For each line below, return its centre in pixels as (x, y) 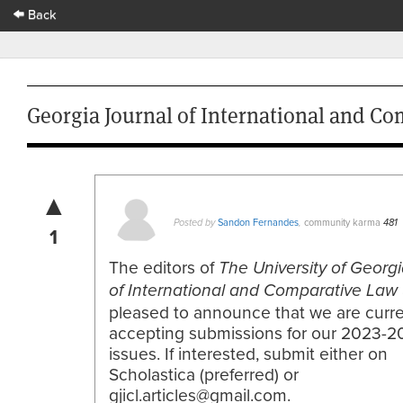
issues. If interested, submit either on (248, 353)
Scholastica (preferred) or (204, 374)
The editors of (164, 267)
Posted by (196, 222)
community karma (342, 222)
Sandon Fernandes (258, 222)
